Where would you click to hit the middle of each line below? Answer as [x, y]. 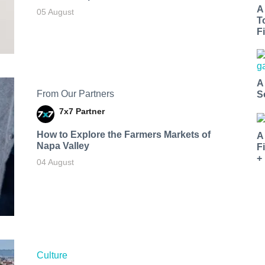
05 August [55, 12]
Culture [52, 256]
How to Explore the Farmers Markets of [123, 134]
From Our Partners [75, 93]
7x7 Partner [82, 111]
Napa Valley [63, 146]
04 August [55, 162]
